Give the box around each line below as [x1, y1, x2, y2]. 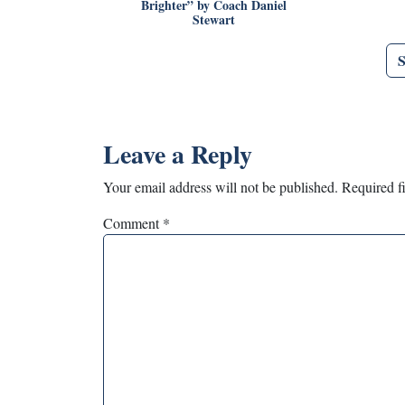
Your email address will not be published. [103, 176, 338, 196]
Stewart [193, 9, 236, 29]
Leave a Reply [103, 135, 252, 173]
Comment [103, 212, 163, 232]
